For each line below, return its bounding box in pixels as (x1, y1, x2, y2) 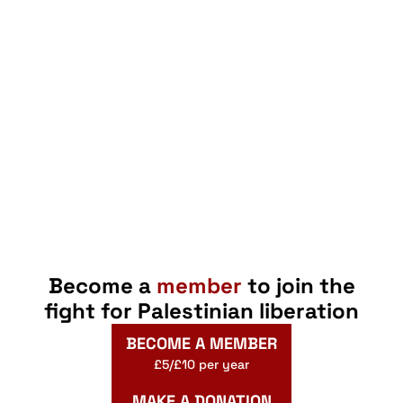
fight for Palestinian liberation (44, 297, 359, 325)
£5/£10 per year (154, 356, 249, 372)
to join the (241, 272, 355, 300)
